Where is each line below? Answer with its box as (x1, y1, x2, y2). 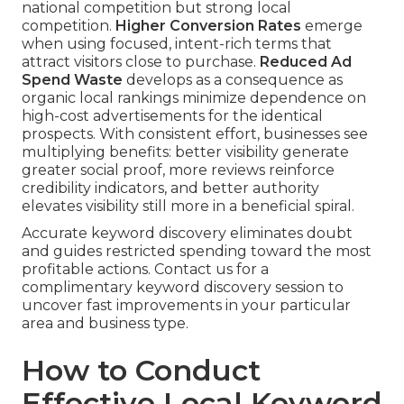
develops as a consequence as (123, 71, 343, 89)
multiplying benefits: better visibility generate (22, 143, 349, 161)
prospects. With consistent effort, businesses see (22, 125, 368, 143)
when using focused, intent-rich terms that (22, 35, 332, 53)
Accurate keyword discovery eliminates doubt (22, 225, 353, 243)
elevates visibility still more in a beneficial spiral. (22, 197, 354, 216)
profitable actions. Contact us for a (22, 261, 269, 279)
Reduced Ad (260, 53, 352, 71)
